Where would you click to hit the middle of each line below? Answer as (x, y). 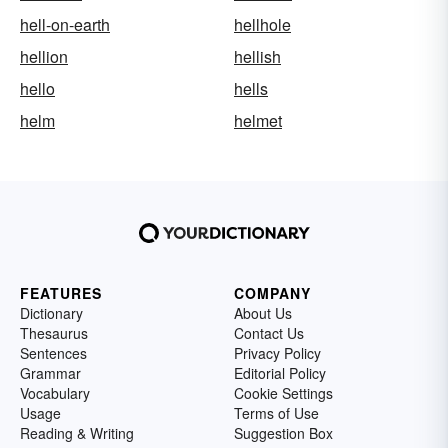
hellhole (262, 24)
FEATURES (61, 293)
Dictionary (51, 313)
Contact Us (269, 333)
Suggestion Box (283, 433)
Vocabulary (55, 393)
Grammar (50, 373)
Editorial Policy (280, 373)
